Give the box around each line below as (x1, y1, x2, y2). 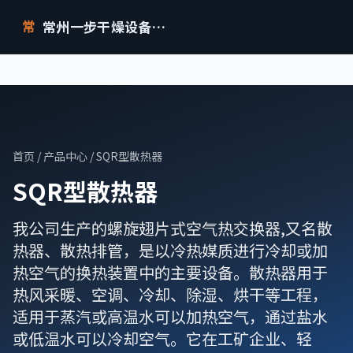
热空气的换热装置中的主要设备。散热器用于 (13, 261, 328, 284)
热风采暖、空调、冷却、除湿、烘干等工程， (13, 283, 328, 306)
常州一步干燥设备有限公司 (151, 17, 165, 36)
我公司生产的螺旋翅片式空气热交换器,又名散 (13, 217, 333, 240)
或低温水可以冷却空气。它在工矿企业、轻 (13, 327, 312, 350)
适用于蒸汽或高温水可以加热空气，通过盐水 (13, 305, 328, 328)
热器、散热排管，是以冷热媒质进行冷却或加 (13, 239, 328, 262)
